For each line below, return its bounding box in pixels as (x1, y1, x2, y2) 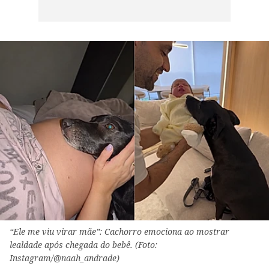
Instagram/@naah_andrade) (10, 252, 119, 264)
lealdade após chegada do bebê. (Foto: (10, 239, 157, 251)
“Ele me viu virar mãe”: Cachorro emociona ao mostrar (10, 226, 229, 238)
